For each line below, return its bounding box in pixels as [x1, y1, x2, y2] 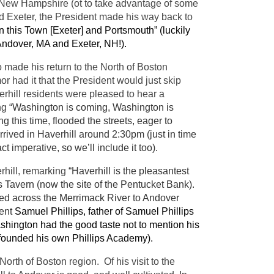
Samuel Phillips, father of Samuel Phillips [15, 206, 194, 217]
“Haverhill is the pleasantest [68, 166, 189, 177]
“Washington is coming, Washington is [9, 102, 174, 113]
